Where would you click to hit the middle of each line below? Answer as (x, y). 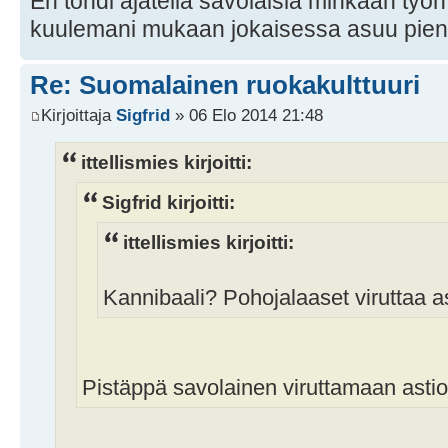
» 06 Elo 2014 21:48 (246, 114)
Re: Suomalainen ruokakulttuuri (225, 85)
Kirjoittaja (78, 114)
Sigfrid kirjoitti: (168, 201)
